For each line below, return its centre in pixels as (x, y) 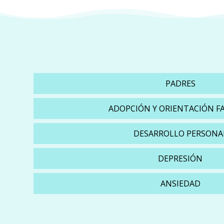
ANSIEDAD (180, 183)
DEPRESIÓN (180, 158)
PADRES (180, 83)
